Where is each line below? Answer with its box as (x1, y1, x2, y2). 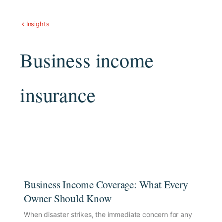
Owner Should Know (24, 191, 111, 205)
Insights (26, 20, 50, 28)
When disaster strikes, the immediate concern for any (24, 210, 192, 219)
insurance (20, 81, 96, 108)
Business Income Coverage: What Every (24, 177, 188, 191)
